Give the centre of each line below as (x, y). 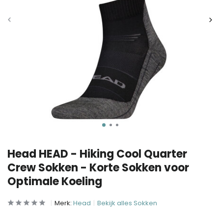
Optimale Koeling (55, 181)
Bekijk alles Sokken (127, 203)
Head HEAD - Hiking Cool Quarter (97, 154)
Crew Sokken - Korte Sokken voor (98, 168)
